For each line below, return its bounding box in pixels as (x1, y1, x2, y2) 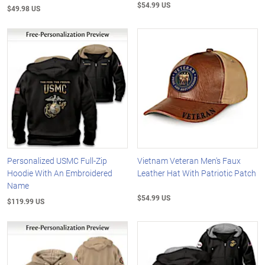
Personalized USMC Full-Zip (7, 155, 107, 167)
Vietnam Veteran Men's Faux (137, 155, 241, 167)
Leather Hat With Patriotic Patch (137, 167, 257, 179)
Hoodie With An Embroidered (7, 167, 112, 179)
